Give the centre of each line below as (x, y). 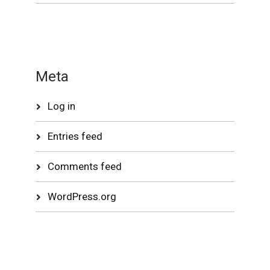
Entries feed (75, 136)
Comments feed (85, 166)
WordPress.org (82, 196)
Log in (62, 106)
